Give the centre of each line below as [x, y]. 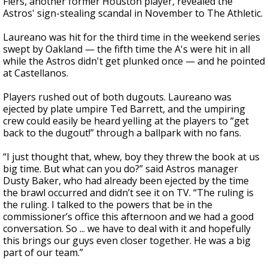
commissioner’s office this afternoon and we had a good [128, 217]
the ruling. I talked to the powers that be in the [108, 205]
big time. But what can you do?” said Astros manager [121, 169]
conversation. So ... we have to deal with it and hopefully [127, 229]
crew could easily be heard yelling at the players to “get [126, 121]
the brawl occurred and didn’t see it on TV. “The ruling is [128, 193]
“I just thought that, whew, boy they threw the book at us [131, 157]
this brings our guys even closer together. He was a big [127, 240]
